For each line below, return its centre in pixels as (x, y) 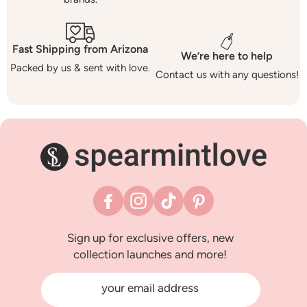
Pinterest (217, 208)
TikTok (181, 208)
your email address (150, 288)
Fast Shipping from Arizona (80, 49)
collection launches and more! (150, 254)
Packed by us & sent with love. (80, 68)
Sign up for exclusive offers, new (150, 238)
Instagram (159, 208)
